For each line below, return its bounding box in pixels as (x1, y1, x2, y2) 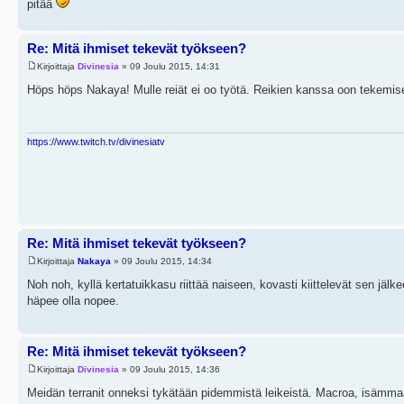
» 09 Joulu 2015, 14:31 (119, 60, 220, 71)
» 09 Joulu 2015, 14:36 (119, 363, 220, 374)
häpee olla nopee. (27, 293, 119, 308)
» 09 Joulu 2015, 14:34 (111, 255, 212, 266)
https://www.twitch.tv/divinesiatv (27, 136, 165, 148)
